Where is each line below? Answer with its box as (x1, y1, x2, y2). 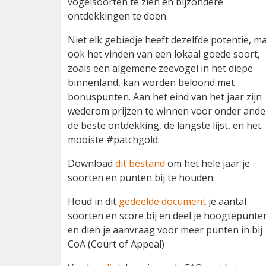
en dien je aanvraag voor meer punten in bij (68, 223, 262, 236)
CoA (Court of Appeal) (68, 237, 164, 251)
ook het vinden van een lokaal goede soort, (68, 47, 260, 61)
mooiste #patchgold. (68, 133, 160, 146)
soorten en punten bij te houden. (68, 171, 215, 184)
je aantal (206, 195, 246, 208)
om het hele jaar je (165, 157, 250, 170)
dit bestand (115, 157, 165, 170)
